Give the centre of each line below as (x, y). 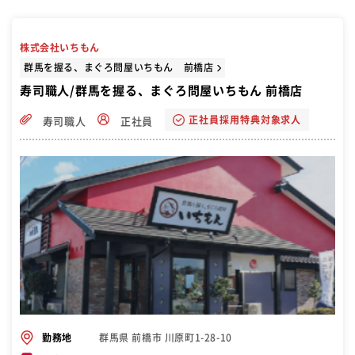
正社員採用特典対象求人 (245, 120)
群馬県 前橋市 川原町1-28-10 (166, 337)
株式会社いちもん (60, 48)
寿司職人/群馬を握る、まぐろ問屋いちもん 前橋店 (161, 91)
